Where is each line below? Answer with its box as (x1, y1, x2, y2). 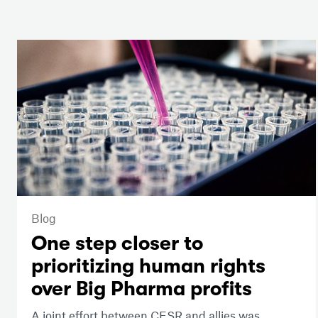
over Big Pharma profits (31, 278, 252, 301)
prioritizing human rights (31, 255, 265, 278)
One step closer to (31, 232, 203, 256)
